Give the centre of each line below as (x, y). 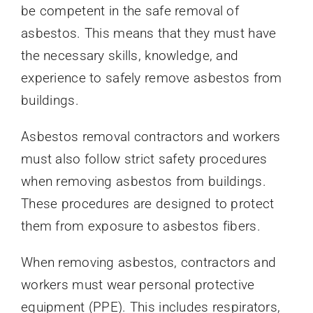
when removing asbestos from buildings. (143, 182)
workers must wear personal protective (138, 285)
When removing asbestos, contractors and (148, 263)
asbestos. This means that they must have (148, 34)
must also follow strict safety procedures (144, 159)
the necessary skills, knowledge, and (130, 56)
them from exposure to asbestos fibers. (140, 226)
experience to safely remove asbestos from (151, 78)
